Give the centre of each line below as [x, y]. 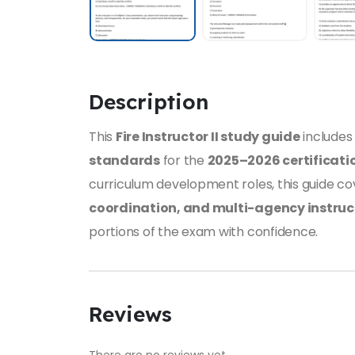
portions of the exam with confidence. [204, 231]
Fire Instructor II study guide [208, 136]
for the [183, 160]
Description [149, 101]
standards [124, 160]
